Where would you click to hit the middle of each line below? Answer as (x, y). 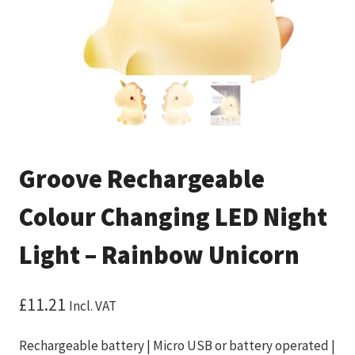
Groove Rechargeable (142, 179)
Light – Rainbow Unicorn (159, 256)
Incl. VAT (93, 305)
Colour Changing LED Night (173, 218)
